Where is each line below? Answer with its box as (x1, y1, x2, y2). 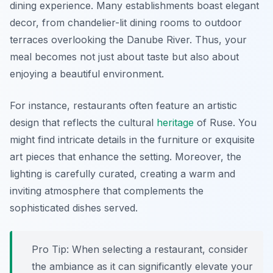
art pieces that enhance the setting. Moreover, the (10, 151, 241, 163)
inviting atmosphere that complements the (10, 185, 204, 197)
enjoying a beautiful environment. (10, 68, 164, 80)
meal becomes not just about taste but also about (10, 51, 239, 63)
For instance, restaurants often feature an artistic (10, 99, 237, 112)
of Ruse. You (194, 116, 257, 129)
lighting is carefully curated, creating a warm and (10, 168, 235, 180)
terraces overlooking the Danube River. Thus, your (10, 34, 247, 46)
